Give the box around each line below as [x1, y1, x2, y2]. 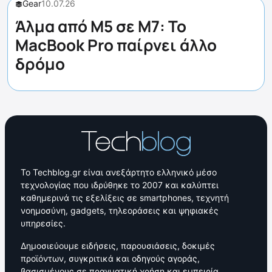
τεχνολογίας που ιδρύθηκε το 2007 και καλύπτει [21, 180, 219, 190]
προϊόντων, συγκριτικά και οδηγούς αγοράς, [21, 253, 200, 263]
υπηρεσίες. [21, 218, 66, 228]
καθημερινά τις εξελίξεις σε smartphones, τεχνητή [21, 192, 229, 203]
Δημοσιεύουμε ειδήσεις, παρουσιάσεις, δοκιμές [21, 240, 215, 251]
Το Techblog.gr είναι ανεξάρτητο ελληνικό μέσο [21, 167, 217, 177]
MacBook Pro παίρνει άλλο [15, 34, 217, 56]
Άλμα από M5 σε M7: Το [15, 15, 186, 37]
